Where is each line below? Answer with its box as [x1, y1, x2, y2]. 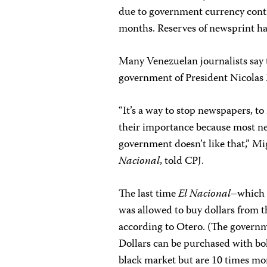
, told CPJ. [160, 153, 204, 170]
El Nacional [178, 185, 231, 203]
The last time [119, 185, 179, 203]
